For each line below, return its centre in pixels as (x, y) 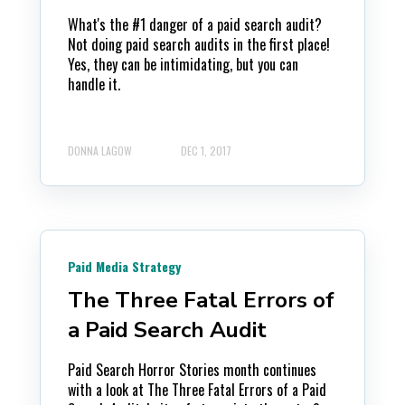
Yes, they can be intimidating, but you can (183, 65)
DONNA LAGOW (100, 150)
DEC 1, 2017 (206, 150)
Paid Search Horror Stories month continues (192, 369)
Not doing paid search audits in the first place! (199, 45)
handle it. (94, 85)
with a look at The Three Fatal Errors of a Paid (197, 389)
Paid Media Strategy (124, 266)
